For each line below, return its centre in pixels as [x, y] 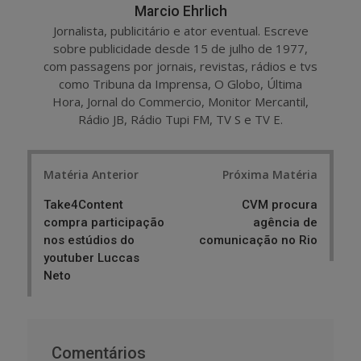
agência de [285, 223]
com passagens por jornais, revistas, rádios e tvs [180, 66]
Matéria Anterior [91, 175]
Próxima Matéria [270, 175]
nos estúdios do [89, 241]
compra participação [104, 223]
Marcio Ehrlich [180, 11]
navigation [69, 189]
